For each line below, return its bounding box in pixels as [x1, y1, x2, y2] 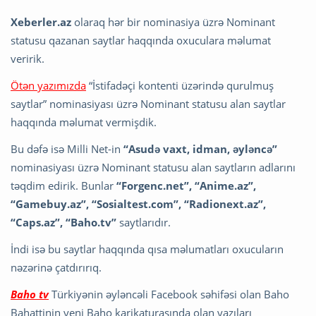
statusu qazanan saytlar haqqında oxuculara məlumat [11, 32, 271, 47]
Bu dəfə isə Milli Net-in [11, 141, 123, 156]
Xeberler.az [11, 14, 71, 29]
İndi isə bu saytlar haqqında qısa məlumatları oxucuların [11, 241, 284, 256]
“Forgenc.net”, [116, 178, 192, 193]
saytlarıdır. [116, 214, 171, 229]
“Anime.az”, [195, 178, 256, 193]
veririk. [11, 51, 44, 66]
